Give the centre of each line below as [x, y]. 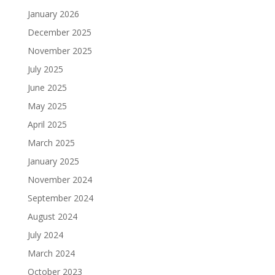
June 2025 [47, 87]
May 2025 [47, 106]
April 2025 [47, 124]
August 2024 [52, 216]
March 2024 [51, 253]
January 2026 [53, 14]
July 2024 [45, 235]
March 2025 [51, 143]
